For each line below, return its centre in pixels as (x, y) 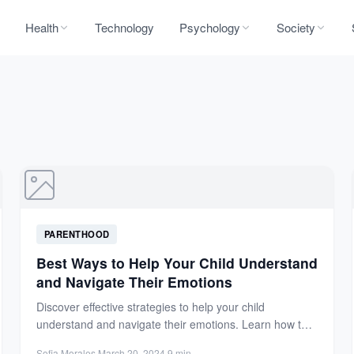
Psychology (210, 27)
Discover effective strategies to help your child (150, 307)
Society (296, 27)
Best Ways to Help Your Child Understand (177, 263)
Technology (124, 27)
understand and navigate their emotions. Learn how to (171, 324)
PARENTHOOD (77, 234)
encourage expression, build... (111, 341)
